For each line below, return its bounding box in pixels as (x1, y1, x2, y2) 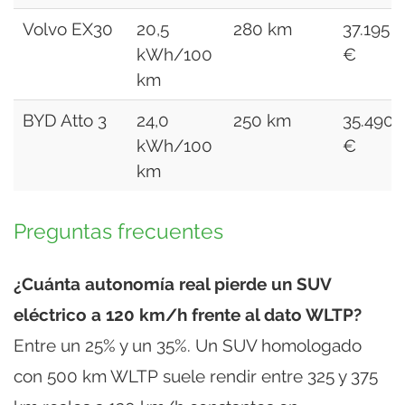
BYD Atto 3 (23, 109, 107, 130)
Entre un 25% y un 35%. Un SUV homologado (14, 334, 362, 355)
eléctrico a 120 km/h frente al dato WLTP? (14, 304, 362, 325)
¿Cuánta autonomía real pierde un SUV (14, 273, 331, 294)
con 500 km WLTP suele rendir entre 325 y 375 (14, 365, 378, 386)
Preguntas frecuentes (14, 219, 223, 243)
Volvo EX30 (23, 18, 113, 39)
